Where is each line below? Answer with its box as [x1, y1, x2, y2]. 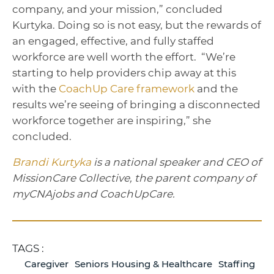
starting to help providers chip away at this [12, 66, 236, 79]
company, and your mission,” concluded [12, 2, 223, 15]
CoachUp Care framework [59, 82, 194, 95]
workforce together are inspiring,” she [12, 114, 211, 127]
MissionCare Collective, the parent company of [12, 171, 256, 184]
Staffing [218, 257, 255, 270]
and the [194, 82, 238, 95]
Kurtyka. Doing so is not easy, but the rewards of [12, 18, 261, 31]
